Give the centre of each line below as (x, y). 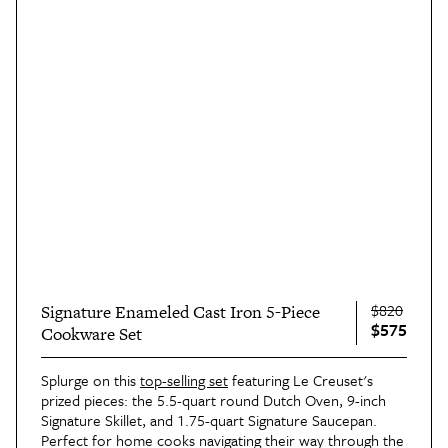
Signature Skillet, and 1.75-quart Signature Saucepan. (209, 419)
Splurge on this (90, 379)
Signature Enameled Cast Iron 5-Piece (180, 311)
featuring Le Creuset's (300, 379)
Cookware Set (91, 333)
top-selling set (184, 379)
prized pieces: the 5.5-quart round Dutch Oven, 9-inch (213, 399)
